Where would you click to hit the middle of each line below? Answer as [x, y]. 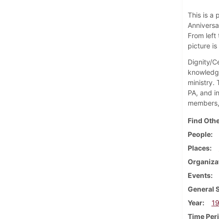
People [199, 134]
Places [198, 148]
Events [199, 175]
